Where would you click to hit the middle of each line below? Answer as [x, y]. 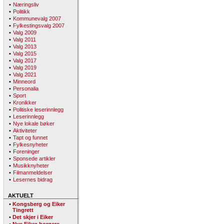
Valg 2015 [25, 53]
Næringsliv [26, 4]
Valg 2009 [25, 32]
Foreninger [26, 151]
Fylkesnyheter [30, 144]
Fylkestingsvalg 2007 [39, 25]
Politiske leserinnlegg [38, 109]
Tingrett [23, 210]
